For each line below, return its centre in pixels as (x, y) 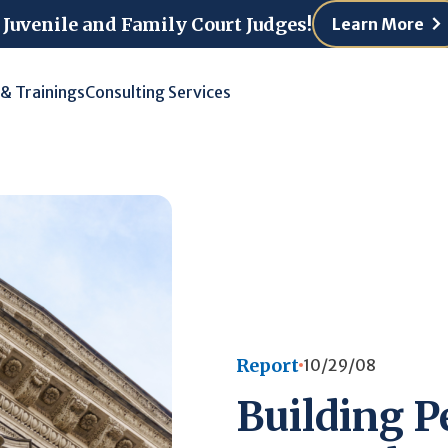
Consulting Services (158, 92)
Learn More (378, 24)
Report (267, 365)
